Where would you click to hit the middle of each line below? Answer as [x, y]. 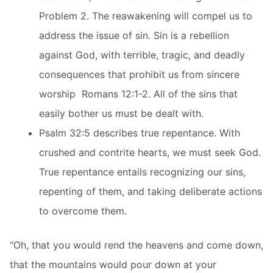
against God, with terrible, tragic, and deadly [142, 55]
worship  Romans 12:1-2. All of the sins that [138, 94]
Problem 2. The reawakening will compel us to [146, 16]
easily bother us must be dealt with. [121, 113]
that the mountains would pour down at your [113, 264]
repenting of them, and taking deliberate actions [151, 191]
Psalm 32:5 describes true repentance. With [140, 133]
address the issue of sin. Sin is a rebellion [134, 35]
